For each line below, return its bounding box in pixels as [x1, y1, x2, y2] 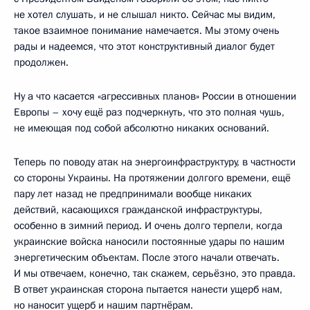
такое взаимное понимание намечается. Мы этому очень [14, 24, 280, 37]
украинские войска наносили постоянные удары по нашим [14, 235, 284, 248]
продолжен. [14, 55, 69, 69]
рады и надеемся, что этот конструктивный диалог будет [14, 39, 275, 53]
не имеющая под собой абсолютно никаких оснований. [14, 121, 269, 135]
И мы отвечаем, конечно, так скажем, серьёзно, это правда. [14, 266, 295, 280]
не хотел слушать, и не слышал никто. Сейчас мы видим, [14, 8, 275, 21]
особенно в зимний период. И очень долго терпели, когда [14, 219, 282, 232]
